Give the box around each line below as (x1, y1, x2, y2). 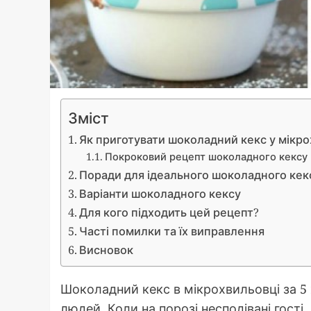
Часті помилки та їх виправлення (79, 224, 265, 239)
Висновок (79, 242, 134, 258)
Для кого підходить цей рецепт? (79, 205, 260, 221)
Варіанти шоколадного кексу (79, 186, 242, 202)
